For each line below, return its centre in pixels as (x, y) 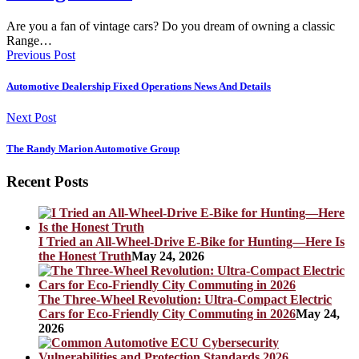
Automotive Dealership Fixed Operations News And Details (139, 86)
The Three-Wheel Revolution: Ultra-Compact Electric (185, 299)
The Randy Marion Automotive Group (93, 149)
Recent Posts (47, 182)
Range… (29, 40)
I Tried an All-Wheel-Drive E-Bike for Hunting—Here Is (192, 241)
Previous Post (41, 54)
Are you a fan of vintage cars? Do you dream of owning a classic (171, 26)
